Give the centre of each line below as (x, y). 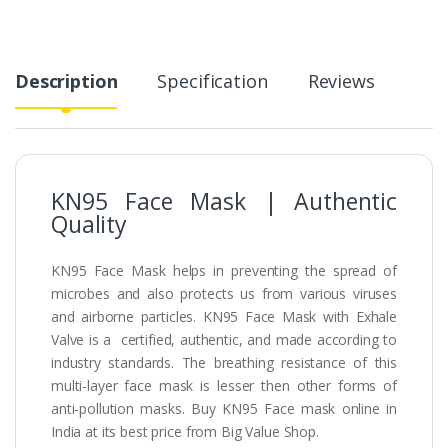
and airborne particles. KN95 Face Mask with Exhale (224, 316)
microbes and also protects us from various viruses (224, 293)
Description (66, 80)
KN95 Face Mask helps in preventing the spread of (224, 270)
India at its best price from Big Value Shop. (185, 431)
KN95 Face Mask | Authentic (224, 200)
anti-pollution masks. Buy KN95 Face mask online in (224, 408)
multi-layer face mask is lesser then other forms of (224, 385)
